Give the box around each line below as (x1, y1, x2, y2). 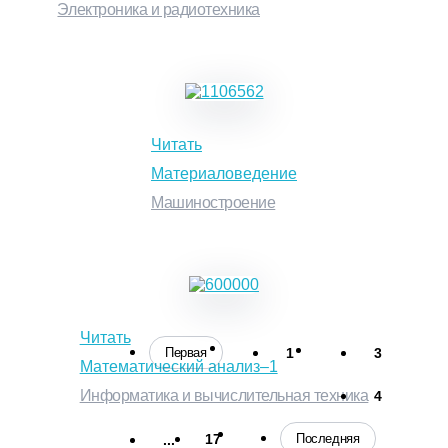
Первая (165, 345, 207, 361)
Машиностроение (151, 193, 276, 211)
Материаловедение (151, 164, 297, 182)
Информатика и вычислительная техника (79, 386, 369, 404)
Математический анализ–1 (79, 357, 278, 375)
